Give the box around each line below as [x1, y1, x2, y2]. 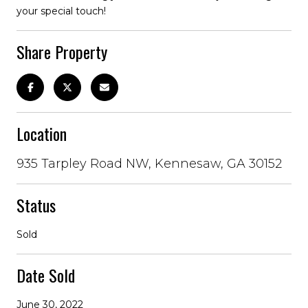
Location [16, 120, 67, 146]
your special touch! [16, 4, 106, 17]
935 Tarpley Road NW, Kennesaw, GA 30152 [16, 155, 282, 171]
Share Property [16, 38, 107, 64]
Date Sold [16, 262, 75, 287]
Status [16, 192, 56, 217]
